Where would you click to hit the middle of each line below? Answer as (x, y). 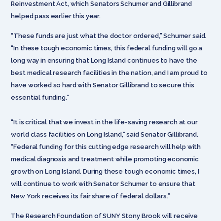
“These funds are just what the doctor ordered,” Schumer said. (109, 36)
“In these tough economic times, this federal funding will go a (107, 48)
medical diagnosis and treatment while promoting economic (105, 159)
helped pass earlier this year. (56, 16)
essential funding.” (40, 97)
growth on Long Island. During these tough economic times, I (105, 171)
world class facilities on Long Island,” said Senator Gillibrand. (105, 134)
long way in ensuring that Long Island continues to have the (104, 60)
